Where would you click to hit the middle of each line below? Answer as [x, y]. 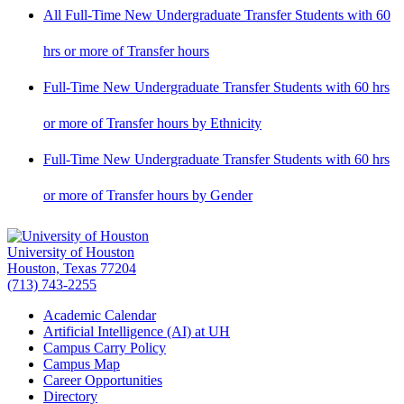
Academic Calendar [100, 315]
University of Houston [71, 252]
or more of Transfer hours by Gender [148, 195]
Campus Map [82, 363]
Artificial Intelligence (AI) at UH [137, 331]
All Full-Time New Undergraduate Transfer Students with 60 [217, 14]
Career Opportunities [103, 380]
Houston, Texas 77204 [72, 268]
